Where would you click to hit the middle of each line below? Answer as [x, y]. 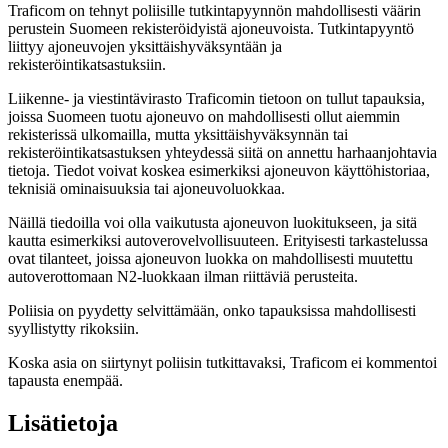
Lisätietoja [63, 422]
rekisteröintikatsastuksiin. [87, 64]
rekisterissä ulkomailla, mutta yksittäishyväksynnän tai [178, 134]
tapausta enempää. [65, 380]
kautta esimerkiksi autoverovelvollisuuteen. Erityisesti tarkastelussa [218, 240]
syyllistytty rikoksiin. [77, 328]
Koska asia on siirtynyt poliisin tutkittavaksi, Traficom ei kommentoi [222, 362]
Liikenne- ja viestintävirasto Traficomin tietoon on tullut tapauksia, [216, 98]
